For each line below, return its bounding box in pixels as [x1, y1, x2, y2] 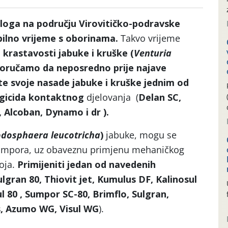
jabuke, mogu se [106, 129, 177, 141]
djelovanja [87, 91, 131, 103]
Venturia [134, 47, 172, 59]
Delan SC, [138, 91, 181, 103]
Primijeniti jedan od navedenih [15, 158, 156, 170]
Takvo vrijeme [121, 32, 183, 44]
